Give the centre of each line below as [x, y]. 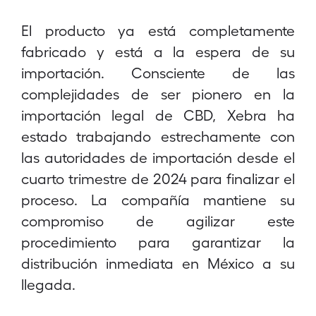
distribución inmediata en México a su [158, 263]
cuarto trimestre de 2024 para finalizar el [158, 178]
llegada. [48, 284]
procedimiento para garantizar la [158, 242]
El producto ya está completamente [158, 30]
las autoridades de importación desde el [158, 157]
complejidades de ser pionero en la [158, 93]
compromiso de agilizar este [158, 220]
